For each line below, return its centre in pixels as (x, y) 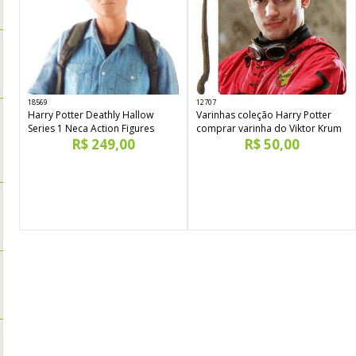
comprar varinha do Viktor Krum (269, 129)
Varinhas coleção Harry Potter (264, 115)
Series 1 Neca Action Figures (91, 129)
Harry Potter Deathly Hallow (91, 115)
